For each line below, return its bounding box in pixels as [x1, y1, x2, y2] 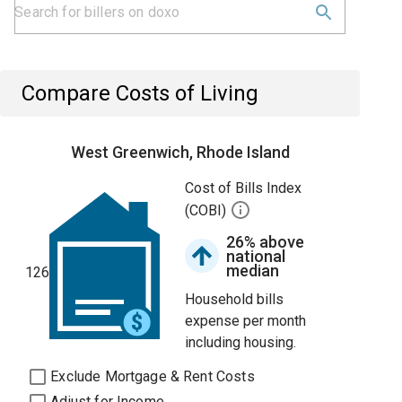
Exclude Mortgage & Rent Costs [50, 368, 255, 385]
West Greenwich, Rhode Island [70, 143, 290, 162]
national [226, 247, 286, 266]
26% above [226, 232, 305, 251]
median [226, 261, 280, 280]
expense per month [185, 312, 307, 329]
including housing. [185, 334, 297, 351]
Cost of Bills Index [185, 179, 302, 197]
